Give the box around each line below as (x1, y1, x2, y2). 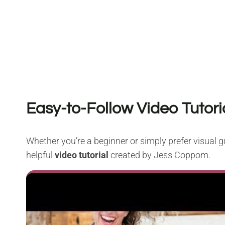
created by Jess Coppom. (108, 149, 210, 160)
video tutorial (55, 149, 108, 160)
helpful (26, 149, 55, 160)
